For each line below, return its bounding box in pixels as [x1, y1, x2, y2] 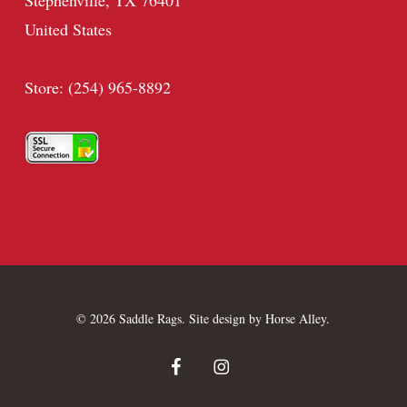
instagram [213, 355, 263, 372]
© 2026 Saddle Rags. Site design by [76, 310, 266, 327]
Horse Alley [265, 310, 327, 327]
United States [24, 18, 112, 40]
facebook [170, 355, 217, 372]
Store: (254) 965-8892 [24, 76, 171, 98]
